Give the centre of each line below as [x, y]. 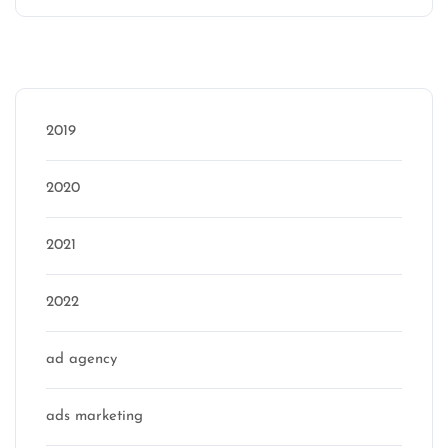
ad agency [81, 360]
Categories [97, 61]
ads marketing [94, 417]
